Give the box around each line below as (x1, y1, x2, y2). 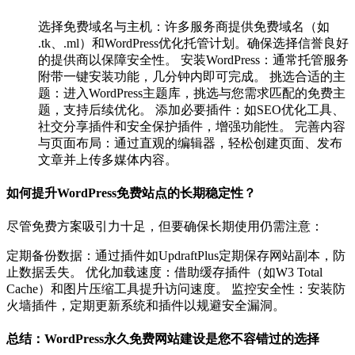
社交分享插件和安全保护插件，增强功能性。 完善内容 (38, 119, 345, 133)
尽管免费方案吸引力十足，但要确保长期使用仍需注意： (6, 219, 323, 234)
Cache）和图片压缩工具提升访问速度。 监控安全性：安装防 (6, 282, 345, 296)
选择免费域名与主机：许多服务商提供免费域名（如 (38, 19, 330, 33)
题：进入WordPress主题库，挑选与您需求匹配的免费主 (38, 86, 345, 100)
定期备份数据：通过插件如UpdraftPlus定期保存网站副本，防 (6, 249, 345, 263)
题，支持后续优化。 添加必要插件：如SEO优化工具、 (38, 102, 345, 116)
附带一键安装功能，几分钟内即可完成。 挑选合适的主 (38, 69, 345, 83)
